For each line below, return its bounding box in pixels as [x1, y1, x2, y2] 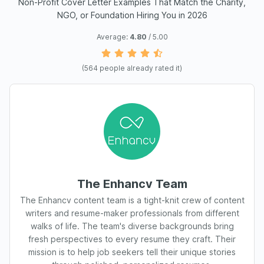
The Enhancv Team [77, 177, 187, 191]
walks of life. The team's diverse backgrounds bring [30, 221, 234, 231]
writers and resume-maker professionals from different [25, 208, 239, 218]
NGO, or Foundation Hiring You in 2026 [57, 10, 207, 20]
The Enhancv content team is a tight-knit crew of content [19, 195, 245, 205]
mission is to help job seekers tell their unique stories [28, 247, 236, 257]
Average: [96, 32, 130, 41]
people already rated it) [98, 64, 182, 72]
